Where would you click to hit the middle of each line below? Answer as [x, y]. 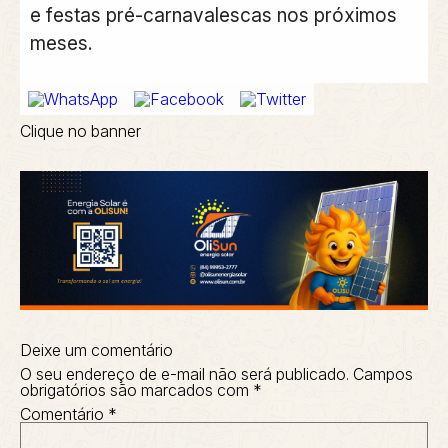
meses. [61, 43]
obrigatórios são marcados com [136, 390]
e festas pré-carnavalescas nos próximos [213, 15]
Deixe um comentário [96, 350]
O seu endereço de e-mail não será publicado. [184, 374]
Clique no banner [80, 130]
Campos [383, 374]
